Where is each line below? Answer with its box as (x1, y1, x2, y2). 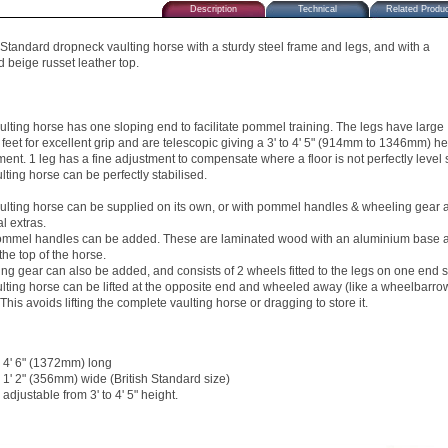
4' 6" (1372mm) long (3, 355, 112, 370)
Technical (298, 3, 337, 14)
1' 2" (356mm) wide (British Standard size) (3, 371, 230, 386)
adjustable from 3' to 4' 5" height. (3, 387, 178, 402)
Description (190, 3, 237, 14)
